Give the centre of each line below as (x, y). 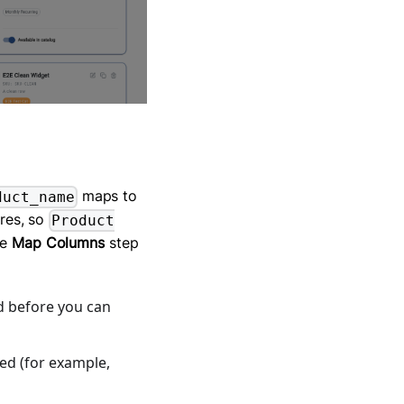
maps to (107, 195)
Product (83, 220)
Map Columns (58, 242)
